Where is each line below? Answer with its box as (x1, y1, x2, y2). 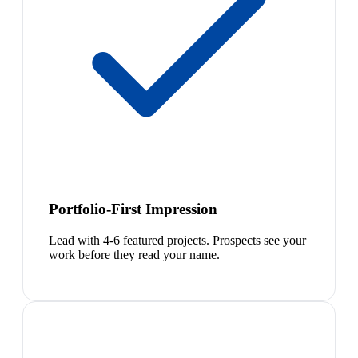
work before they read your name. (49, 247, 220, 261)
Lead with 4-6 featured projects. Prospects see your (49, 233, 306, 247)
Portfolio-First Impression (49, 200, 217, 217)
